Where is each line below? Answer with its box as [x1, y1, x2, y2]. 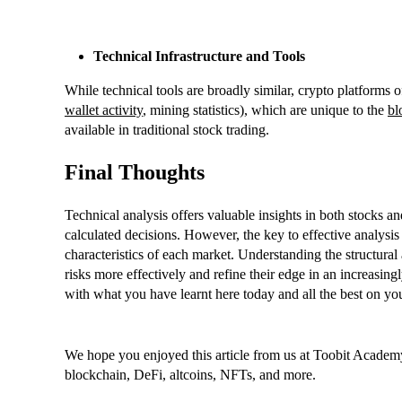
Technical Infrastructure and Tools [93, 48, 305, 65]
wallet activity [65, 102, 143, 118]
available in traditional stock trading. [65, 122, 269, 138]
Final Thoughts [65, 160, 205, 184]
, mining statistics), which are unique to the [143, 102, 388, 118]
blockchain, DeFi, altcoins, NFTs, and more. [65, 366, 316, 382]
